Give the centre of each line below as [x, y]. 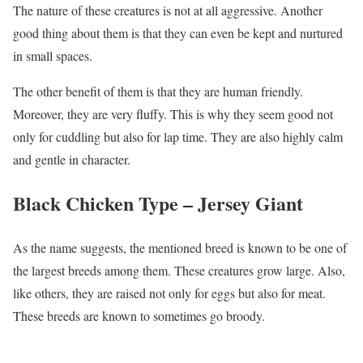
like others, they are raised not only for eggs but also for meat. [169, 293]
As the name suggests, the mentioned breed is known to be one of [180, 248]
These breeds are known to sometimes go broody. [139, 316]
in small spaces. [53, 55]
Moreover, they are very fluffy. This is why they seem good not [173, 113]
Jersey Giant [250, 203]
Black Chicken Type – [105, 203]
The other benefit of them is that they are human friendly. [158, 91]
